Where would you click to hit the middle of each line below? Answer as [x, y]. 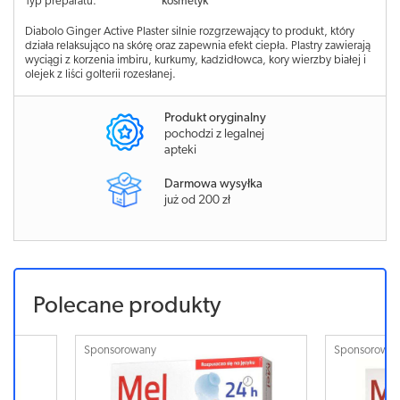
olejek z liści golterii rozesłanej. [100, 75]
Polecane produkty [127, 306]
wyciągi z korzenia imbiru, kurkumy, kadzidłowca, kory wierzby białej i [196, 60]
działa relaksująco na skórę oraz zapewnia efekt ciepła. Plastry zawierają [198, 46]
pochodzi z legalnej [214, 134]
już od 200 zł [197, 200]
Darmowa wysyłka [213, 184]
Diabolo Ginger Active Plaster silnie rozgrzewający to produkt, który [190, 32]
